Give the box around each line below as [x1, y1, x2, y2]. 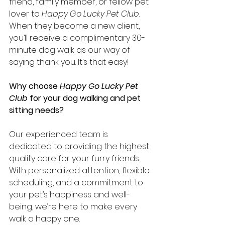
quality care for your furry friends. [9, 152, 142, 164]
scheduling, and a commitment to [9, 176, 145, 188]
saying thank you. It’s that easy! [9, 56, 129, 68]
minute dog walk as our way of [9, 44, 132, 56]
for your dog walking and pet [28, 92, 143, 104]
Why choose [9, 80, 60, 92]
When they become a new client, [9, 20, 142, 32]
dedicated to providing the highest [9, 140, 151, 152]
